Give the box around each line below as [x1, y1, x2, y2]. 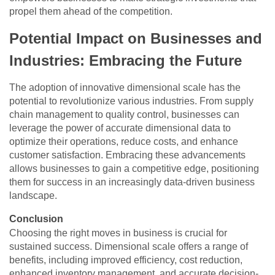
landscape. [9, 190, 57, 201]
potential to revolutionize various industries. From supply [9, 96, 254, 107]
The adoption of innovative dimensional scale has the [9, 82, 241, 93]
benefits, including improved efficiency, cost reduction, [9, 255, 242, 266]
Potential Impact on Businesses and [9, 30, 262, 47]
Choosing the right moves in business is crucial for [9, 228, 227, 239]
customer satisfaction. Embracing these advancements [9, 150, 246, 161]
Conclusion [9, 214, 63, 225]
